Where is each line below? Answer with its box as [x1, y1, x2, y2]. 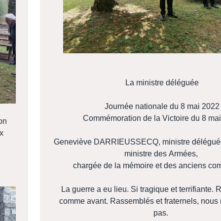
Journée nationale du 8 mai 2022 [104, 102, 220, 111]
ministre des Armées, [124, 149, 200, 158]
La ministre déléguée [125, 78, 199, 87]
